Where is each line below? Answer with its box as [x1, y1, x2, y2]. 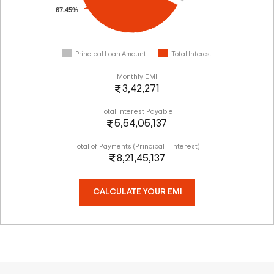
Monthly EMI [117, 73, 157, 80]
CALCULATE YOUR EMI [92, 188, 182, 197]
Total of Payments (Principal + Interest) [74, 142, 200, 150]
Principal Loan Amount [75, 51, 146, 58]
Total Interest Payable [101, 107, 173, 115]
